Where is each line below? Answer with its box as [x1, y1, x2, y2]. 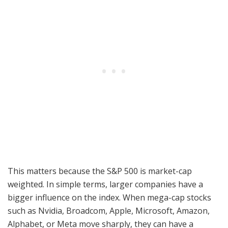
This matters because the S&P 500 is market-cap [8, 165, 192, 177]
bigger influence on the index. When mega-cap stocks [8, 192, 211, 204]
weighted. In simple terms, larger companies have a [8, 179, 203, 190]
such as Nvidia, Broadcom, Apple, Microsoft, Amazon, [8, 205, 210, 217]
